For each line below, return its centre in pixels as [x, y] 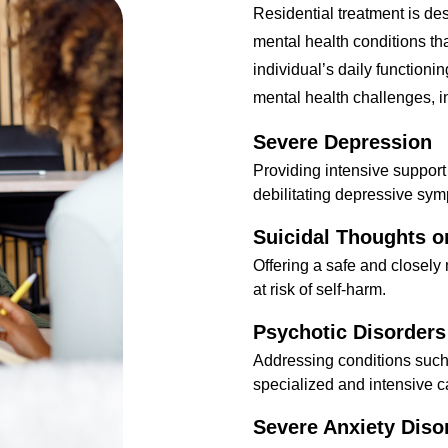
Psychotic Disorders [349, 331]
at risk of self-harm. [319, 289]
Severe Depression [342, 141]
